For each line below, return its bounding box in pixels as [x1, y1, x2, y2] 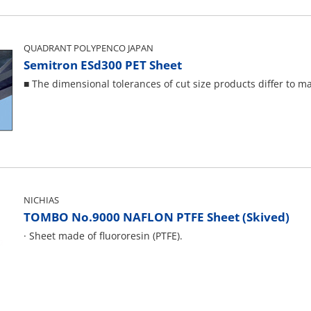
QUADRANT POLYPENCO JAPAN [24, 42, 153, 54]
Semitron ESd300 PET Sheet [24, 57, 182, 73]
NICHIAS [24, 194, 59, 206]
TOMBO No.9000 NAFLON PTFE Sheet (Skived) [24, 209, 289, 225]
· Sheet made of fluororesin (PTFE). [24, 229, 183, 242]
